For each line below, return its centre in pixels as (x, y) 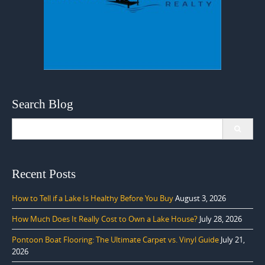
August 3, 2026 (201, 198)
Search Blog (43, 104)
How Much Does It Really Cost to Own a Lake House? (105, 219)
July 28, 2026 (221, 219)
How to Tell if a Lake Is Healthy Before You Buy (93, 198)
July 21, (233, 239)
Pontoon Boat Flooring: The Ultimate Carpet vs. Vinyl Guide (115, 239)
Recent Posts (44, 174)
